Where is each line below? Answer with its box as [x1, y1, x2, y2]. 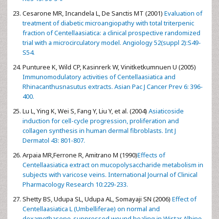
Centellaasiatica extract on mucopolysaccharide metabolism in [22, 160, 203, 169]
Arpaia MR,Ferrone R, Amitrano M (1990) [22, 150, 137, 159]
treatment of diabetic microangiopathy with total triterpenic [22, 18, 194, 27]
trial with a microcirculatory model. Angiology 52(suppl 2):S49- [22, 38, 201, 47]
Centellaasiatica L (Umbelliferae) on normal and [22, 204, 160, 213]
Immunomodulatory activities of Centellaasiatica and [22, 72, 175, 81]
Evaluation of [163, 8, 202, 18]
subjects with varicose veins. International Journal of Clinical [22, 170, 197, 179]
